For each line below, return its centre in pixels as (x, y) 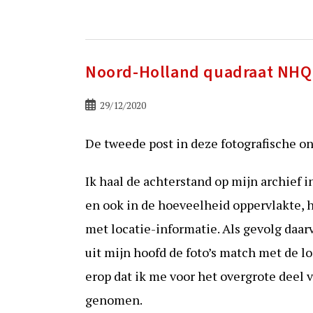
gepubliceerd (113, 119)
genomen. (114, 300)
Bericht (101, 104)
